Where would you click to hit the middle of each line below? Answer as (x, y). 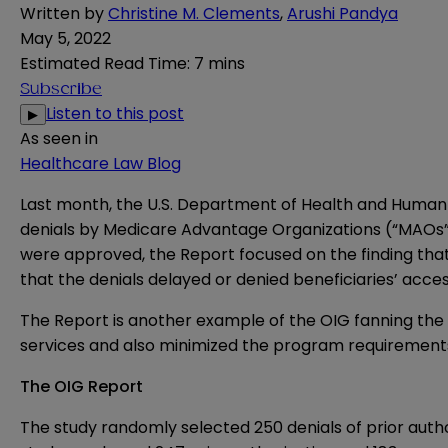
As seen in (59, 139)
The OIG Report (81, 387)
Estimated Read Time (103, 64)
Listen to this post (115, 114)
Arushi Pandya (342, 14)
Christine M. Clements (194, 14)
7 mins (219, 64)
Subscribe (61, 89)
